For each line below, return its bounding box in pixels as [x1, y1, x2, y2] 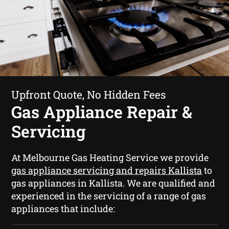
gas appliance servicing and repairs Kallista [11, 164, 202, 176]
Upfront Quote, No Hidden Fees [11, 87, 166, 102]
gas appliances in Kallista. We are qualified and [11, 176, 216, 189]
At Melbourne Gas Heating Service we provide [11, 151, 209, 164]
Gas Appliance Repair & [11, 100, 193, 123]
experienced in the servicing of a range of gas [11, 189, 207, 202]
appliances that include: [11, 202, 116, 215]
